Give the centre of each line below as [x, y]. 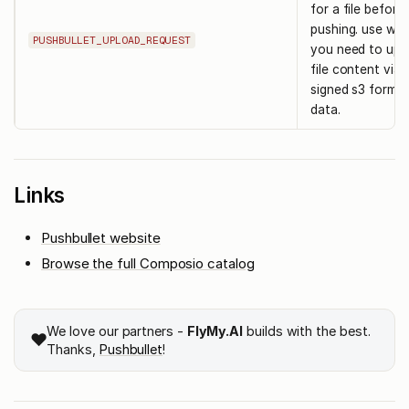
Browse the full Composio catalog [148, 263]
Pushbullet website [101, 238]
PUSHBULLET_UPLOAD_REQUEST [112, 41]
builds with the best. [307, 330]
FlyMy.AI [215, 330]
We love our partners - [117, 330]
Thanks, [71, 349]
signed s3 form [354, 89]
